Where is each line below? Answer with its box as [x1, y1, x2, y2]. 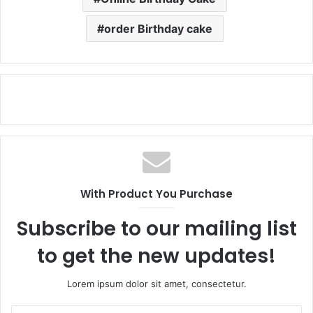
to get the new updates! [37, 242, 276, 270]
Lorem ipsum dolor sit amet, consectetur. [66, 278, 247, 289]
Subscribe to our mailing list [16, 215, 297, 242]
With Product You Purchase [80, 187, 233, 201]
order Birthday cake [104, 22, 212, 36]
